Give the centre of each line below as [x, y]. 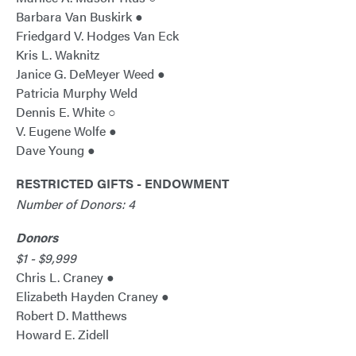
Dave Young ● [56, 150]
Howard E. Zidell [62, 335]
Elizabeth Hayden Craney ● [93, 296]
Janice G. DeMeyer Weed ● [91, 74]
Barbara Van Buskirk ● [79, 17]
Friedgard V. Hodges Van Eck [97, 36]
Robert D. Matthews [72, 315]
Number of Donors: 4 [75, 204]
